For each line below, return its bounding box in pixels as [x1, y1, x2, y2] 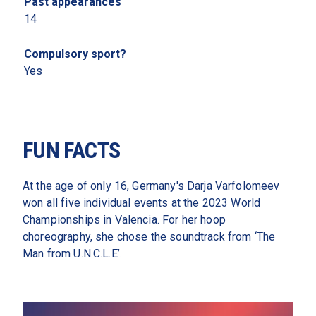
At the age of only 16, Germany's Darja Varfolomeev [23, 179, 280, 193]
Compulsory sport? [24, 47, 126, 61]
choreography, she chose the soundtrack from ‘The [23, 230, 276, 243]
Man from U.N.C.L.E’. [23, 247, 126, 260]
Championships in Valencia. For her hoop [23, 213, 226, 226]
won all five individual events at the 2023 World [23, 196, 261, 209]
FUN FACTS [23, 137, 121, 164]
